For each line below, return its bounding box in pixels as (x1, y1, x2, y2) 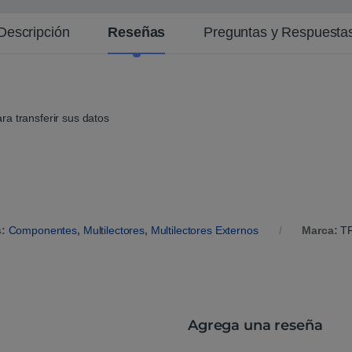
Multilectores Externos (150, 223, 258, 236)
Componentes (8, 223, 78, 236)
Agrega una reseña (188, 316, 323, 334)
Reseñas (108, 24, 166, 40)
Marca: (299, 223, 341, 236)
